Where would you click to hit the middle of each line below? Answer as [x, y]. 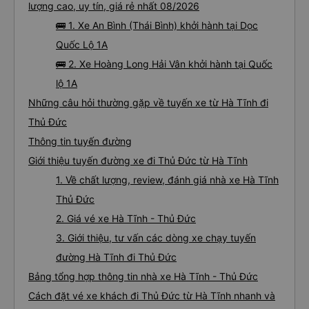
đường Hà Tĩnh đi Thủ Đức [116, 257]
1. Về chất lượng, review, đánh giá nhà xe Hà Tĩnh [167, 180]
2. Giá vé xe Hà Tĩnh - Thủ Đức [126, 218]
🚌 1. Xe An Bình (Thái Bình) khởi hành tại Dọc [157, 25]
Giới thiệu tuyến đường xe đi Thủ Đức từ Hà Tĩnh [138, 160]
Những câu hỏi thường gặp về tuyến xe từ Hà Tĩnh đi [148, 102]
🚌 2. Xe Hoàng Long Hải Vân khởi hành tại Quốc [164, 64]
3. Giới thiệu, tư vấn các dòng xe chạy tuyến [156, 238]
